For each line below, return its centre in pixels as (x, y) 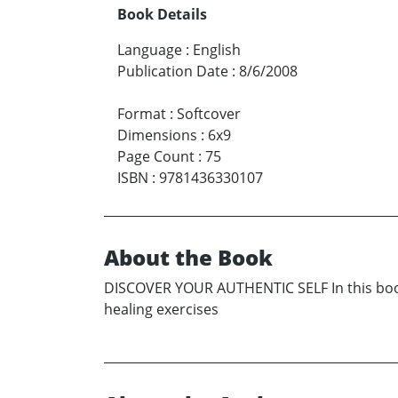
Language (150, 49)
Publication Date (173, 71)
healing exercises (161, 309)
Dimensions (157, 135)
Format (142, 113)
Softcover (209, 113)
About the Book (188, 257)
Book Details (162, 14)
